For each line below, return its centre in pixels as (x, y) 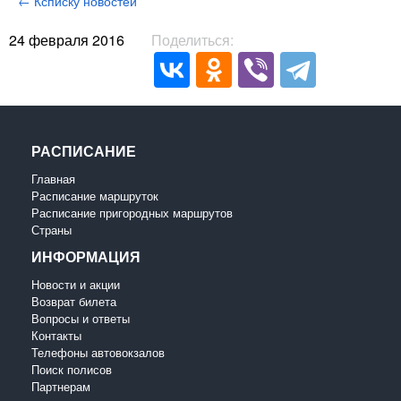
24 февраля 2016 (67, 39)
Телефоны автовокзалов (98, 352)
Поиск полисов (72, 369)
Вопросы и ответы (81, 318)
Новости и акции (76, 284)
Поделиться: (192, 39)
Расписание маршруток (95, 195)
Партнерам (61, 386)
